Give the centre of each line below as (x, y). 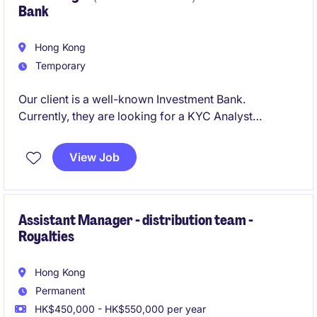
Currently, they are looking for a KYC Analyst (136, 116)
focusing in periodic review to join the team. (133, 133)
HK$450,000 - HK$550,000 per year (119, 309)
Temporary (59, 65)
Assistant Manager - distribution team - (136, 220)
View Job (94, 157)
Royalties (46, 236)
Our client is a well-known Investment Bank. (132, 99)
